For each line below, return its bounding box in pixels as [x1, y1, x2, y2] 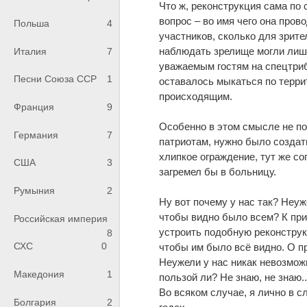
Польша [14, 18, 49, 29]
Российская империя [14, 212, 108, 224]
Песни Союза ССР [14, 73, 97, 85]
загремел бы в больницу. [159, 165, 277, 177]
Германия [14, 129, 58, 140]
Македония [14, 269, 64, 280]
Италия [14, 45, 47, 57]
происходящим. [159, 90, 233, 102]
